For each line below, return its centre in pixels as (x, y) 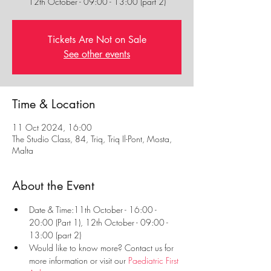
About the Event (53, 186)
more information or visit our (79, 260)
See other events (97, 54)
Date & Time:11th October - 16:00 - (94, 210)
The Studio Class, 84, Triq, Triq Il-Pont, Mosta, (92, 139)
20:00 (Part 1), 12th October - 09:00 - (100, 222)
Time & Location (54, 104)
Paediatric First (155, 260)
